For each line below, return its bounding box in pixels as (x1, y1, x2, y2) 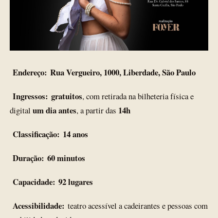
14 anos (63, 128, 88, 141)
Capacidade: (13, 176, 55, 188)
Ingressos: (13, 90, 48, 103)
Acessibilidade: (13, 200, 65, 212)
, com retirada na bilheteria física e (82, 91, 194, 102)
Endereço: (13, 66, 47, 79)
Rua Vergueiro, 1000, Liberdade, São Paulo (50, 66, 196, 79)
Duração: (13, 152, 44, 164)
